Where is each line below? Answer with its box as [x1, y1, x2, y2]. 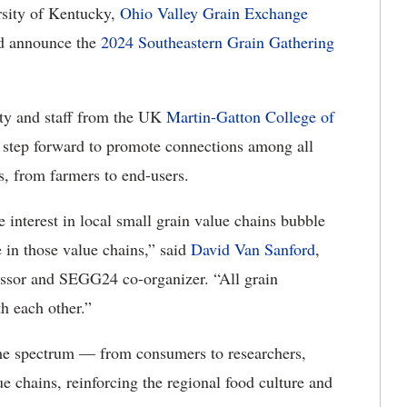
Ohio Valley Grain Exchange [120, 2, 308, 24]
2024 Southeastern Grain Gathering [101, 31, 334, 53]
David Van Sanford [191, 238, 315, 260]
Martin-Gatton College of [166, 105, 334, 127]
